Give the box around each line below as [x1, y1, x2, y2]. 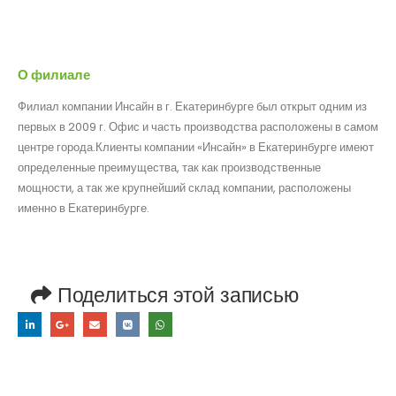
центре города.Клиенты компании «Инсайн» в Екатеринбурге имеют [18, 139, 374, 156]
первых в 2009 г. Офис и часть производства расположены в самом [18, 118, 378, 135]
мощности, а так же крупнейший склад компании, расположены [18, 179, 351, 196]
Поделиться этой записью [57, 280, 299, 309]
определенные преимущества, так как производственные [18, 159, 321, 176]
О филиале [18, 65, 90, 84]
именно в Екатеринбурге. [18, 200, 149, 217]
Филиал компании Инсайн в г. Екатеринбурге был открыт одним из [18, 98, 367, 115]
